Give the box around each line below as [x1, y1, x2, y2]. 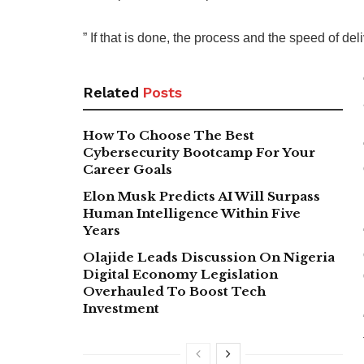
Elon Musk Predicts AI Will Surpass [83, 188, 320, 204]
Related [83, 83, 139, 101]
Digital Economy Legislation [83, 266, 278, 282]
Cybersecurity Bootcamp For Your [83, 144, 315, 160]
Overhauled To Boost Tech [83, 283, 266, 299]
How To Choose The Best [83, 127, 254, 143]
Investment [83, 300, 159, 316]
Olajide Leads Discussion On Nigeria [83, 249, 335, 265]
